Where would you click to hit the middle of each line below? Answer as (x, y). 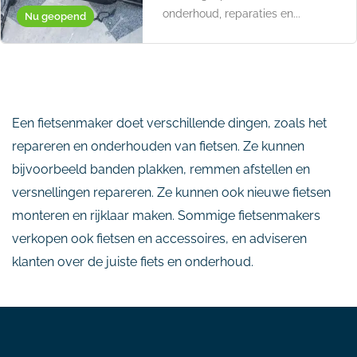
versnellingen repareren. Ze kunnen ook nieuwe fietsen (171, 192)
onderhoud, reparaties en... (232, 14)
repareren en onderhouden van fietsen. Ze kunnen (158, 146)
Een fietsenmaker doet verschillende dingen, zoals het (169, 123)
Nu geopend (55, 16)
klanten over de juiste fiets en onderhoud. (133, 262)
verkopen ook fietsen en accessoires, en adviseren (159, 239)
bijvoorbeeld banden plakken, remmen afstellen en (161, 169)
